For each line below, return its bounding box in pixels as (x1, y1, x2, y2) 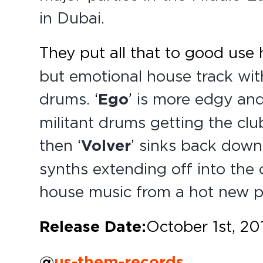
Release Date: (39, 217, 147, 237)
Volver (81, 136, 131, 156)
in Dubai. (39, 8, 105, 27)
